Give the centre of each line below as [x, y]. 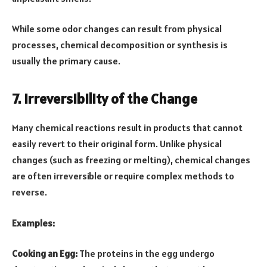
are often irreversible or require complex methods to [123, 176]
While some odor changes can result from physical [117, 29]
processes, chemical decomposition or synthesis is [120, 45]
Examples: [33, 223]
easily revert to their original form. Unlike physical [117, 144]
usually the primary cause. [66, 61]
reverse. [30, 192]
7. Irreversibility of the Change [105, 99]
